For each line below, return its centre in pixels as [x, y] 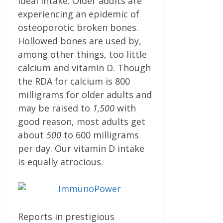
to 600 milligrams [101, 135]
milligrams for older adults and [85, 94]
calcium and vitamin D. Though [84, 67]
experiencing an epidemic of [79, 14]
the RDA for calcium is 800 [74, 81]
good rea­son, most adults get [82, 121]
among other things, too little [82, 54]
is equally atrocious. [60, 162]
